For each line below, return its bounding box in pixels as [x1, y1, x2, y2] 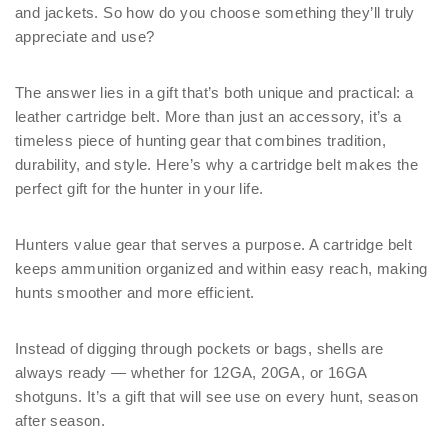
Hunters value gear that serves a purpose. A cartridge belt [15, 236, 413, 253]
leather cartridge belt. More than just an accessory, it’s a [15, 108, 402, 125]
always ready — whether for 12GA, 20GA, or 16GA [15, 364, 367, 381]
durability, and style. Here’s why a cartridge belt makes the [15, 156, 418, 173]
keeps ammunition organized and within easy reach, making [15, 260, 428, 277]
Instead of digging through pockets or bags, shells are [15, 340, 384, 357]
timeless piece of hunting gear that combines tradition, [15, 132, 386, 149]
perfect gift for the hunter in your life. [15, 180, 264, 197]
